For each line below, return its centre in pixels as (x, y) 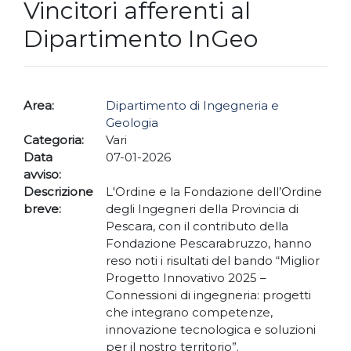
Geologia (132, 123)
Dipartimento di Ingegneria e (192, 106)
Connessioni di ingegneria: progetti (208, 295)
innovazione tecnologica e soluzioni (210, 330)
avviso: (42, 175)
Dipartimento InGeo (141, 39)
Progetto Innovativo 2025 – (186, 278)
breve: (42, 209)
